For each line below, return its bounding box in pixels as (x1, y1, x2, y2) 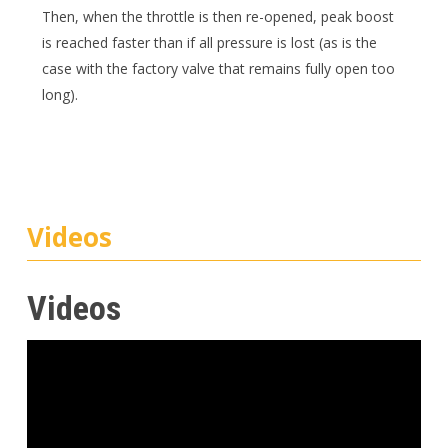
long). (42, 84, 78, 104)
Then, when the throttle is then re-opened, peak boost (42, 6, 394, 26)
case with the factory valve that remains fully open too (42, 58, 395, 78)
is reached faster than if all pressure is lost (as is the (42, 32, 377, 52)
